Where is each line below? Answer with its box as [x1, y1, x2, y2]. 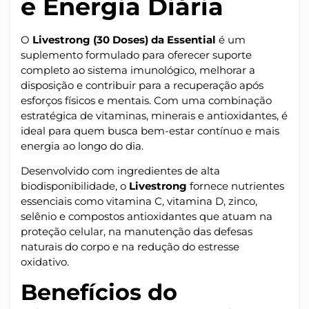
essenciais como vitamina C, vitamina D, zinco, [21, 195, 257, 208]
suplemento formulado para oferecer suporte [21, 48, 252, 61]
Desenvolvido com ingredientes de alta [21, 164, 220, 178]
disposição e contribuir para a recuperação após [21, 78, 263, 92]
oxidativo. [21, 255, 69, 269]
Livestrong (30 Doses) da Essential [32, 32, 216, 46]
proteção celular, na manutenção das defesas [21, 225, 252, 239]
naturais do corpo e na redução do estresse [21, 240, 239, 254]
